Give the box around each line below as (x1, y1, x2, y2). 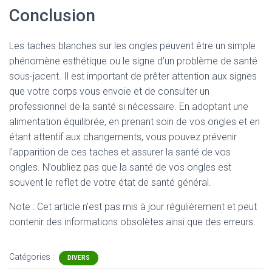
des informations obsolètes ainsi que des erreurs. (46, 216, 256, 228)
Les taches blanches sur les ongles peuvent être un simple (9, 40, 256, 52)
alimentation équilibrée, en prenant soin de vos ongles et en (9, 116, 260, 127)
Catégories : (9, 252, 56, 262)
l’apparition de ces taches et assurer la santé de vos (9, 146, 231, 158)
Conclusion (9, 5, 95, 25)
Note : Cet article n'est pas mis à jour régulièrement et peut (9, 201, 257, 212)
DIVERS (67, 254, 90, 261)
